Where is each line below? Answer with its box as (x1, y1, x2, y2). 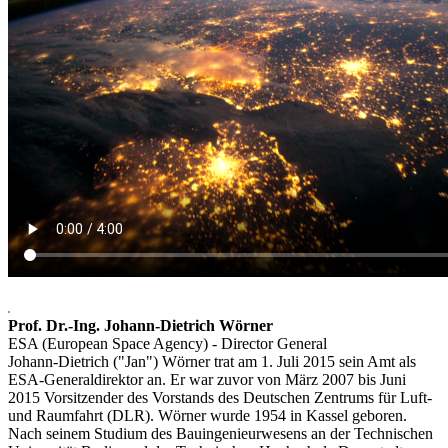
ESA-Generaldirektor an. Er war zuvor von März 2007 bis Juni (8, 370, 406, 388)
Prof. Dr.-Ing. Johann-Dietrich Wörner (8, 316, 273, 334)
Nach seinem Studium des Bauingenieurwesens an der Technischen (8, 424, 433, 442)
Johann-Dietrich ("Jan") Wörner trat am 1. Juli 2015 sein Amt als (8, 352, 416, 370)
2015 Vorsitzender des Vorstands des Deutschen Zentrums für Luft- (8, 388, 432, 406)
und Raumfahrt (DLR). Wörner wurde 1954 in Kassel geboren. (8, 406, 407, 424)
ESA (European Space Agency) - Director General (8, 334, 327, 352)
